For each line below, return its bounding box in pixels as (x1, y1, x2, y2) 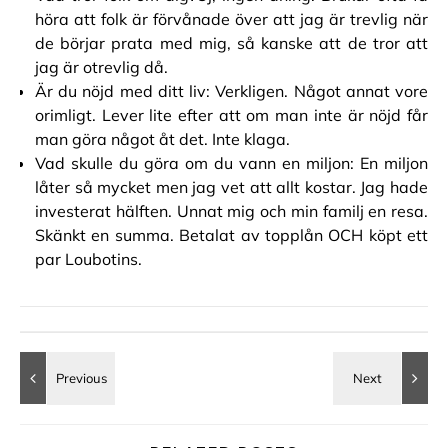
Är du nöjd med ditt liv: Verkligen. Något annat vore (35, 81, 428, 101)
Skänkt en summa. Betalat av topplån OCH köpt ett (35, 225, 428, 245)
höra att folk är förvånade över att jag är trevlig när (35, 9, 428, 29)
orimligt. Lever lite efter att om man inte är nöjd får (35, 105, 428, 125)
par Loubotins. (35, 249, 142, 269)
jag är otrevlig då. (35, 57, 168, 77)
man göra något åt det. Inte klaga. (35, 129, 290, 149)
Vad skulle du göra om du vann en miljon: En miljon (35, 153, 428, 173)
